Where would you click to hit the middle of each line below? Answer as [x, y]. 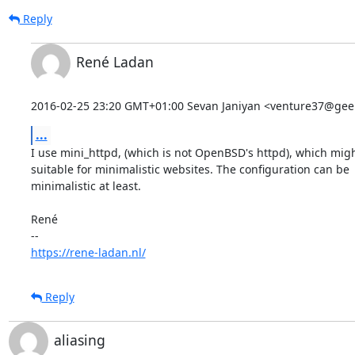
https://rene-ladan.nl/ [88, 252]
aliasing [79, 340]
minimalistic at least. [86, 185]
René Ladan [115, 61]
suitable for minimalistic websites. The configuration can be [190, 169]
